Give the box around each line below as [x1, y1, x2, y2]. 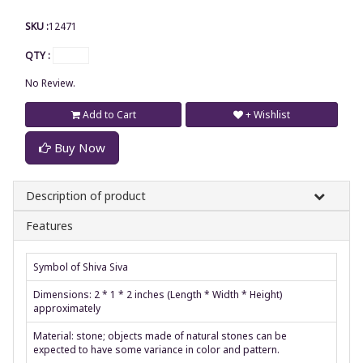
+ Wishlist [246, 107, 290, 122]
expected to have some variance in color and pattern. [33, 342, 280, 357]
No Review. [25, 75, 75, 90]
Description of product [26, 187, 146, 203]
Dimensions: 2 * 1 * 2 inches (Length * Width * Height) [33, 287, 282, 301]
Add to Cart [79, 107, 136, 122]
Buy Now [51, 139, 105, 156]
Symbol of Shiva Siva [33, 259, 128, 274]
